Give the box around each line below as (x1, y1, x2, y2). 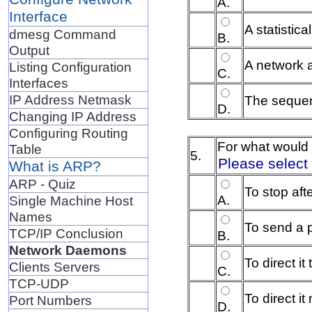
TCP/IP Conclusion (8, 225, 123, 241)
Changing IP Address (8, 108, 136, 124)
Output (8, 42, 49, 58)
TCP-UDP (8, 275, 69, 291)
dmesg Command (8, 26, 116, 42)
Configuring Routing (8, 125, 128, 141)
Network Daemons (8, 242, 127, 258)
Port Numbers (8, 292, 92, 308)
